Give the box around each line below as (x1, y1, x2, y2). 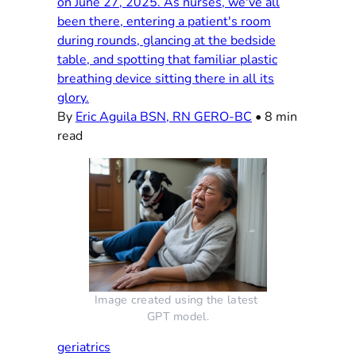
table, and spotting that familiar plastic (57, 51, 277, 69)
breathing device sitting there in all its (57, 70, 274, 88)
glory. (57, 89, 89, 107)
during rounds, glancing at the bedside (57, 32, 276, 50)
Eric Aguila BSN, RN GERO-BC (75, 108, 252, 126)
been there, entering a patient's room (57, 13, 271, 31)
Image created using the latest (95, 292, 258, 308)
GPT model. (147, 308, 209, 325)
